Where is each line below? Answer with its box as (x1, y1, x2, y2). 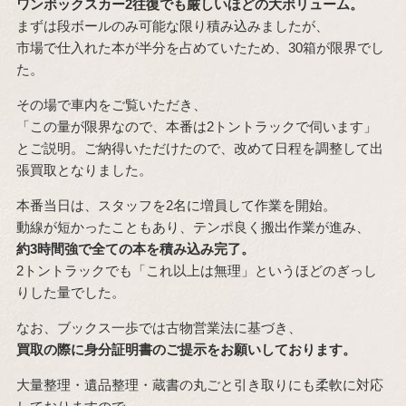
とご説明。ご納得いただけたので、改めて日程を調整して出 (15, 140, 383, 157)
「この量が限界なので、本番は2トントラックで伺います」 (15, 119, 377, 135)
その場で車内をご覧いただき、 (15, 97, 207, 113)
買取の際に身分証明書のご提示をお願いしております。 (15, 342, 356, 358)
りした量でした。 (15, 285, 125, 301)
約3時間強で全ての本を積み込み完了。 (15, 241, 255, 257)
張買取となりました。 (15, 162, 152, 179)
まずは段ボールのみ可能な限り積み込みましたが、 (15, 18, 329, 34)
